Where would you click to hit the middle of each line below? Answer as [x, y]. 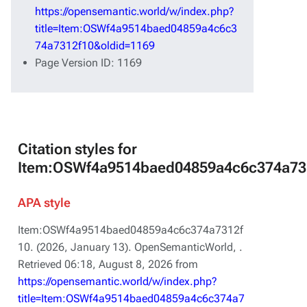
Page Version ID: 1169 [88, 63]
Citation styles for [77, 149]
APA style [44, 202]
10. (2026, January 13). [76, 247]
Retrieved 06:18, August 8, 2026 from [108, 264]
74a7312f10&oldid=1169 [95, 46]
